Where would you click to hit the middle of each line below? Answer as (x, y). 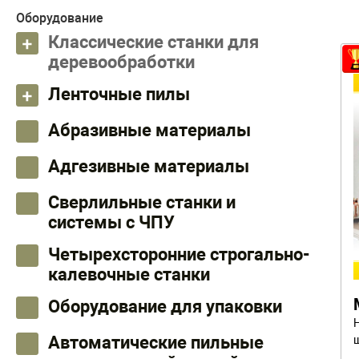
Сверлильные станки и (142, 202)
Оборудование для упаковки (165, 307)
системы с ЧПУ (111, 222)
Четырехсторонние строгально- (179, 254)
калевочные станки (129, 274)
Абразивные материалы (149, 130)
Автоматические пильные (156, 343)
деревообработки (121, 62)
